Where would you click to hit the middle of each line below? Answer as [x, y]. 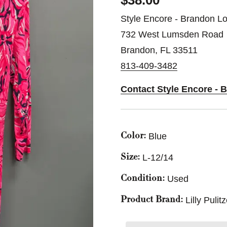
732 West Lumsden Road [172, 34]
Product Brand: [152, 200]
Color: [133, 136]
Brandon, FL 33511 [159, 50]
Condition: [143, 179]
